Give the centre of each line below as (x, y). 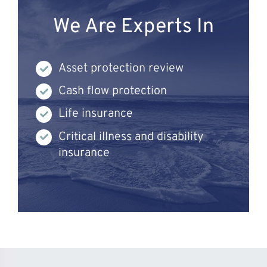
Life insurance (96, 114)
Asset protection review (121, 68)
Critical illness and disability (131, 137)
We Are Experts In (133, 27)
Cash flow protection (113, 91)
